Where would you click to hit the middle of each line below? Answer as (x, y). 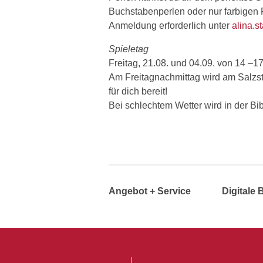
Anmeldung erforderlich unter (170, 25)
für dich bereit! (138, 91)
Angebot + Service (150, 191)
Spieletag (129, 49)
